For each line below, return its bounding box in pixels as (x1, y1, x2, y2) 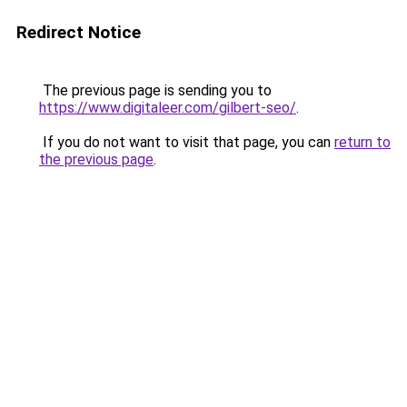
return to (334, 134, 391, 151)
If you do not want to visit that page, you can (39, 134, 334, 151)
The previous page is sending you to (39, 82, 272, 99)
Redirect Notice (16, 22, 141, 43)
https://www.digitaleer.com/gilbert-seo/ (39, 99, 296, 116)
